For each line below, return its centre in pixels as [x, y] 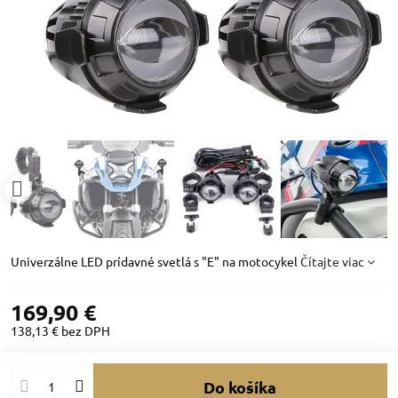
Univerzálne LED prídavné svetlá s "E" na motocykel [155, 261]
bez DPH [86, 330]
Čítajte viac [332, 261]
